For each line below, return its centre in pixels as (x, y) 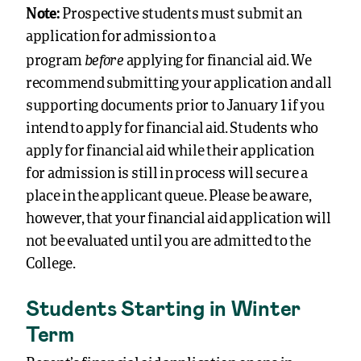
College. (51, 264)
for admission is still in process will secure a (167, 174)
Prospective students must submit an (182, 15)
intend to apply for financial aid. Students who (172, 129)
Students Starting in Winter (163, 307)
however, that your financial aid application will (178, 219)
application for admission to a (121, 37)
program (54, 61)
